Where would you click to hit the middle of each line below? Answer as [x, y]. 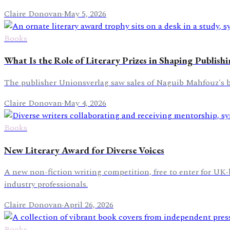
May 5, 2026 [85, 14]
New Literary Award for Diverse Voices [84, 150]
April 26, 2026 [89, 205]
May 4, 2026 [85, 103]
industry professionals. [46, 185]
